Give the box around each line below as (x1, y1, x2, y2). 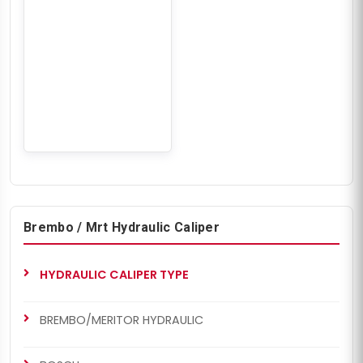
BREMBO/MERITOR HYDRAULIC (40, 311, 203, 328)
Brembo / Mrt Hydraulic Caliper (23, 219, 220, 235)
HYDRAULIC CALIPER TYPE (40, 266, 189, 283)
